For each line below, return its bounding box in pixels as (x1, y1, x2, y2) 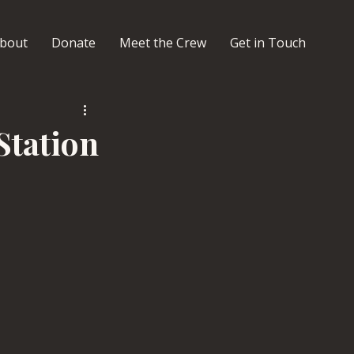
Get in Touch (230, 34, 306, 51)
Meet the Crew (119, 34, 206, 51)
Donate (51, 34, 96, 51)
